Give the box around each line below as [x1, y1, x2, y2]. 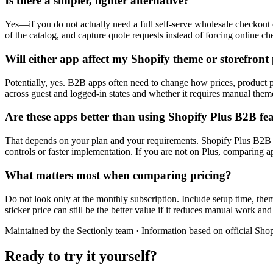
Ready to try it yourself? [5, 248, 157, 264]
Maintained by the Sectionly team [5, 225, 133, 236]
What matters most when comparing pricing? [5, 168, 232, 182]
